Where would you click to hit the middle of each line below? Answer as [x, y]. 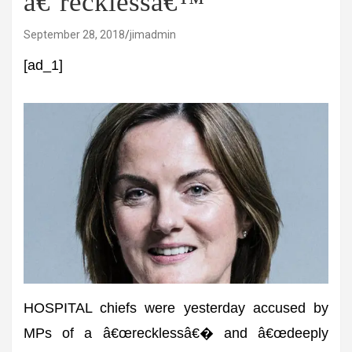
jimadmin [153, 35]
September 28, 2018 [74, 35]
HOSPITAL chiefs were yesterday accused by [176, 308]
